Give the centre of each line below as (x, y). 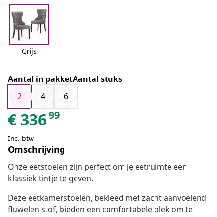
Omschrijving (36, 149)
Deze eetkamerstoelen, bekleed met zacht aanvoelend (107, 198)
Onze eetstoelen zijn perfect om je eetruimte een (97, 167)
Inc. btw (21, 139)
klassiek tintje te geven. (50, 178)
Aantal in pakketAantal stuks (65, 79)
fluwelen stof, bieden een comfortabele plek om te (100, 209)
